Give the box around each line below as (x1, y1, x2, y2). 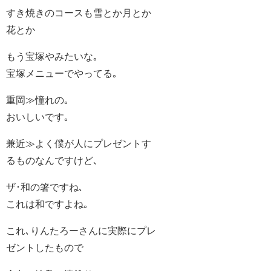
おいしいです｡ (6, 112, 69, 122)
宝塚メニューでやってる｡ (6, 68, 117, 79)
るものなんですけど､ (6, 155, 98, 166)
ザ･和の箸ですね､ (6, 182, 83, 192)
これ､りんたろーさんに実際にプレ (6, 226, 156, 236)
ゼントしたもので (6, 243, 83, 253)
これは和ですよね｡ (6, 199, 88, 209)
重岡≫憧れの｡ (6, 95, 69, 105)
